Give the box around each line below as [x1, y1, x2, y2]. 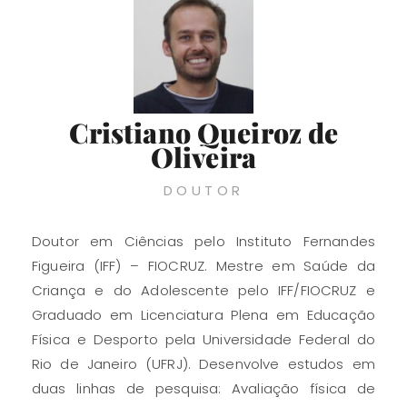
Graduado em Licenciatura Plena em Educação [32, 304, 375, 324]
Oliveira [150, 138, 257, 175]
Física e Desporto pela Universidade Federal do [32, 329, 375, 349]
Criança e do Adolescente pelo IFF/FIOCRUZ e [32, 280, 375, 300]
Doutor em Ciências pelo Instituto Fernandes [32, 231, 375, 251]
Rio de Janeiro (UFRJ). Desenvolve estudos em [32, 353, 375, 373]
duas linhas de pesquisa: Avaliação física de [32, 378, 375, 398]
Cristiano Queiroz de [68, 114, 339, 151]
